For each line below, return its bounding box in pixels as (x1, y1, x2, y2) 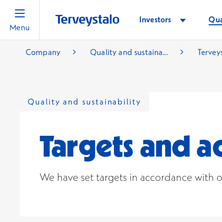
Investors (139, 14, 171, 25)
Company (26, 47, 61, 57)
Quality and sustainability (28, 97, 141, 107)
